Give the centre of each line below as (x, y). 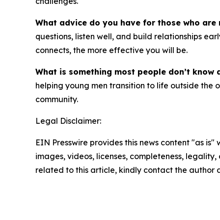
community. (57, 99)
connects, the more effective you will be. (111, 50)
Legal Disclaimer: (68, 121)
